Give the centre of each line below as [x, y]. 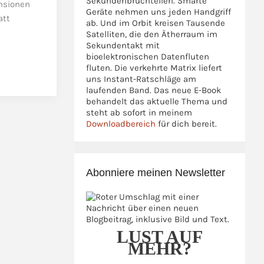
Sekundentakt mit [123, 45]
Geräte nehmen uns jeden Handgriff [159, 12]
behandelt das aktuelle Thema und [157, 101]
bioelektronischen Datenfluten [148, 57]
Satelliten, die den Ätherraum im [152, 34]
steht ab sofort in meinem [139, 113]
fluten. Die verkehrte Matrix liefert [154, 68]
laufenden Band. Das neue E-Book [154, 90]
